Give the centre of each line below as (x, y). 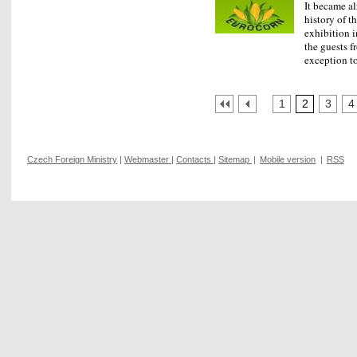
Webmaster (147, 159)
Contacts (194, 159)
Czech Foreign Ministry (72, 159)
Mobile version (288, 159)
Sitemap (234, 159)
